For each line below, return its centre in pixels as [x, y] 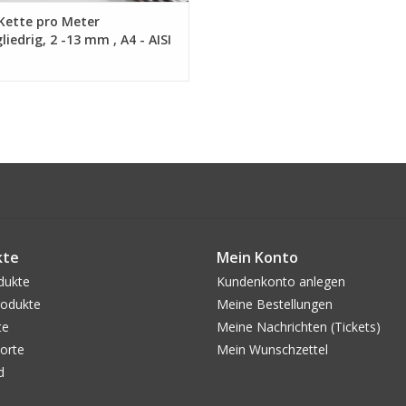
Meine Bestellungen [275, 304]
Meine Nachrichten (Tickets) [299, 326]
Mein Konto [257, 257]
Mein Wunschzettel [272, 349]
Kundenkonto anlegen [281, 281]
